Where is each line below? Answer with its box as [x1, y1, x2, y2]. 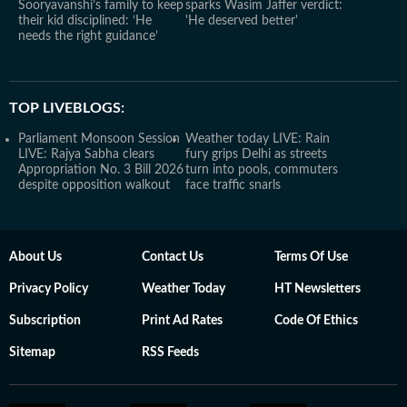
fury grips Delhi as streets [185, 148, 327, 161]
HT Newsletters [274, 283, 361, 295]
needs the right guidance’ [18, 30, 158, 43]
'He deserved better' [185, 15, 298, 27]
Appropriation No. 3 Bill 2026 [18, 164, 184, 176]
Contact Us [142, 251, 203, 263]
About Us [9, 251, 62, 263]
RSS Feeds [142, 346, 199, 359]
